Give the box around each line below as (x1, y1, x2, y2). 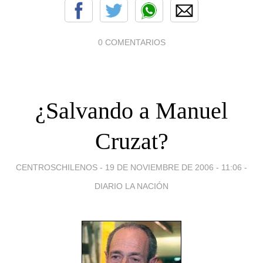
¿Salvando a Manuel (35, 97, 228, 124)
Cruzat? (95, 127, 168, 154)
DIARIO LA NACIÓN (95, 181, 168, 191)
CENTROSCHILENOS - (16, 162, 105, 172)
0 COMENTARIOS (97, 37, 166, 47)
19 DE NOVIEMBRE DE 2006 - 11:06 (105, 162, 242, 172)
